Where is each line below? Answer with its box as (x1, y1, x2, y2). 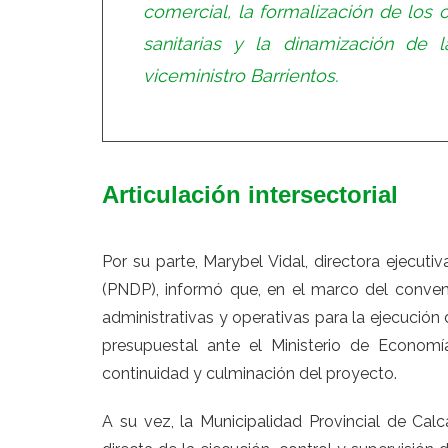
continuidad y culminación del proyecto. (102, 364, 397, 383)
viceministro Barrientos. (143, 65, 338, 86)
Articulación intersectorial (102, 181, 398, 208)
